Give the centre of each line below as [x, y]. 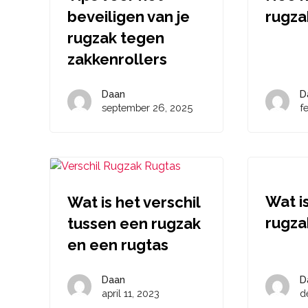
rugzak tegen [116, 38]
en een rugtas [118, 244]
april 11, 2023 [131, 293]
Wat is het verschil [134, 202]
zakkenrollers [117, 59]
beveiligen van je [129, 16]
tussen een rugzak [134, 223]
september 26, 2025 [147, 108]
